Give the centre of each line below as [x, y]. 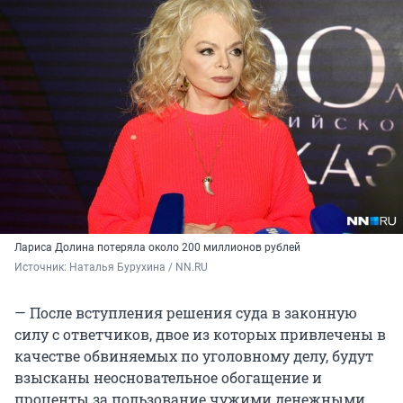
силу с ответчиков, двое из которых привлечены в [200, 334]
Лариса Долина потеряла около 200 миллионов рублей [157, 247]
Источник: [42, 267]
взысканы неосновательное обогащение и [168, 377]
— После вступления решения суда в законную [186, 312]
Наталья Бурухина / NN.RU [139, 267]
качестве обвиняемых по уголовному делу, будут [194, 355]
